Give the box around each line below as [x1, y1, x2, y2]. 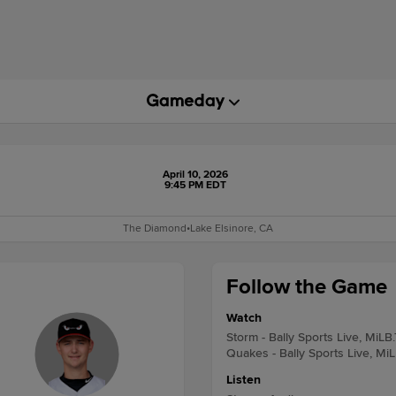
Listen [226, 372, 261, 387]
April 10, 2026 [162, 168, 228, 181]
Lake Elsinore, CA [190, 222, 273, 235]
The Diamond [123, 222, 187, 235]
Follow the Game [226, 274, 387, 300]
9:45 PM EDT [164, 179, 226, 192]
